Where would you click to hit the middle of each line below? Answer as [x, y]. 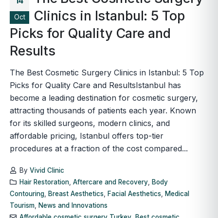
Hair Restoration [44, 182]
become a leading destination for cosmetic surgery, [104, 98]
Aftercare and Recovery [110, 182]
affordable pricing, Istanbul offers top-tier [87, 136]
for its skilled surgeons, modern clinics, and [90, 123]
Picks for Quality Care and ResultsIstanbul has [95, 85]
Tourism [22, 205]
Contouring [27, 193]
